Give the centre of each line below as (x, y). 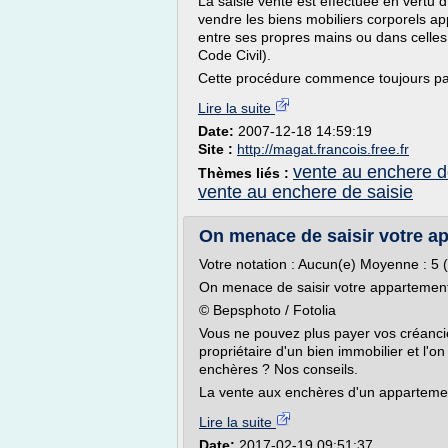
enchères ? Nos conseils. (278, 369)
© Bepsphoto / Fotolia (267, 310)
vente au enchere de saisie (305, 192)
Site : (217, 149)
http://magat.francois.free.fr (323, 149)
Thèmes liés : (245, 173)
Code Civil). (234, 55)
